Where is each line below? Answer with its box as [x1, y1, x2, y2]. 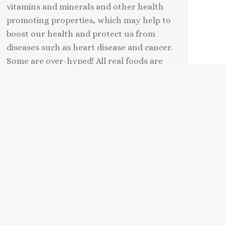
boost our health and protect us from [7, 29, 155, 39]
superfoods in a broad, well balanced [7, 69, 151, 79]
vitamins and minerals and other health [7, 2, 164, 12]
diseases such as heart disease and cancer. [7, 42, 173, 52]
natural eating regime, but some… [7, 83, 140, 93]
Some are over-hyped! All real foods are [7, 56, 163, 66]
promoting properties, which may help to [7, 15, 171, 25]
